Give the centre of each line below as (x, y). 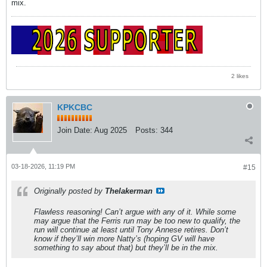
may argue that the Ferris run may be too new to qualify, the (137, 221)
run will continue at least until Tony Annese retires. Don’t (131, 229)
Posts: (147, 130)
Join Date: (75, 130)
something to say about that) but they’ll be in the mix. (126, 247)
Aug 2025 (111, 130)
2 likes (240, 76)
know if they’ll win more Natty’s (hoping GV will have (124, 238)
